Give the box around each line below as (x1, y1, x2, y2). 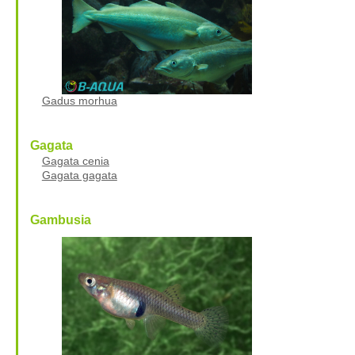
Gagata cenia (41, 154, 109, 167)
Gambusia (29, 212, 91, 227)
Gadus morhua (41, 94, 117, 107)
